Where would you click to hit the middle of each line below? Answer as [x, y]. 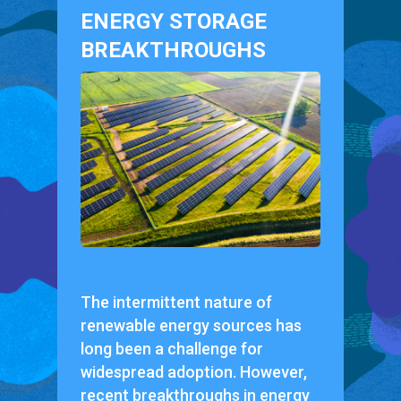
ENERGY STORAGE [173, 22]
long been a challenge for [171, 348]
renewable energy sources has [191, 325]
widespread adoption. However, [193, 371]
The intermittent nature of [176, 302]
